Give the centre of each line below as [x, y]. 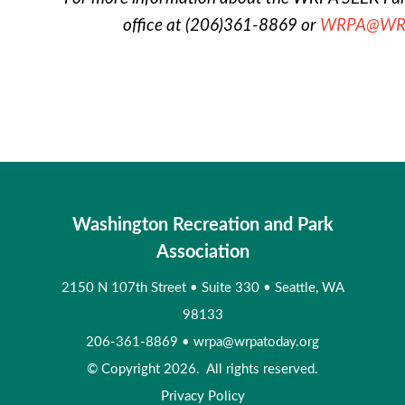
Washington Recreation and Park [202, 226]
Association [202, 253]
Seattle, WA [309, 288]
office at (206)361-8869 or [221, 25]
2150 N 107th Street [125, 288]
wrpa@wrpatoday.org [256, 343]
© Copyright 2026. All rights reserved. [202, 370]
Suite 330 [232, 288]
